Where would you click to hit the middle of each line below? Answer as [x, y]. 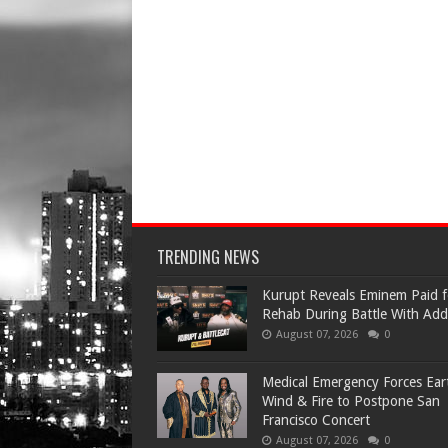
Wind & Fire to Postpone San [351, 400]
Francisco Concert [316, 419]
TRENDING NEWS [208, 256]
